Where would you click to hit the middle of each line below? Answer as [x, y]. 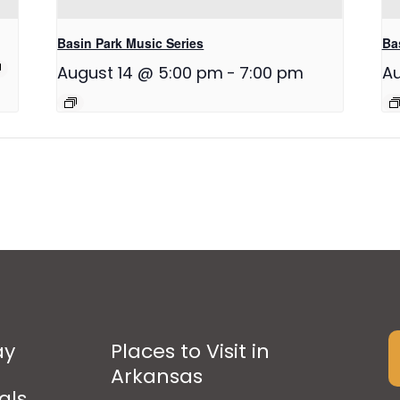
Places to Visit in [191, 351]
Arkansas [157, 376]
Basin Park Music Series [131, 43]
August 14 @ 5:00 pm [141, 73]
